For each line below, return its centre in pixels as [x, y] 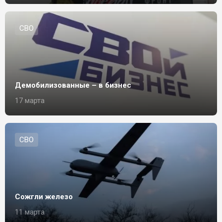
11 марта [30, 212]
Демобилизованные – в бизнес [73, 85]
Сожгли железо [44, 197]
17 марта [30, 101]
